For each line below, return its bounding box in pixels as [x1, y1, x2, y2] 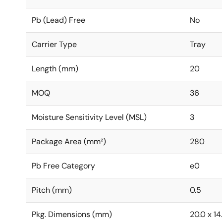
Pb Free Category [32, 161, 95, 171]
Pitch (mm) [32, 185, 72, 195]
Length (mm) [32, 63, 78, 74]
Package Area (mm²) [32, 136, 106, 147]
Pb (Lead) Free [32, 15, 85, 25]
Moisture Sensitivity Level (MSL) [32, 112, 147, 122]
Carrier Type [32, 39, 77, 50]
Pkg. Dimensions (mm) [32, 209, 112, 220]
